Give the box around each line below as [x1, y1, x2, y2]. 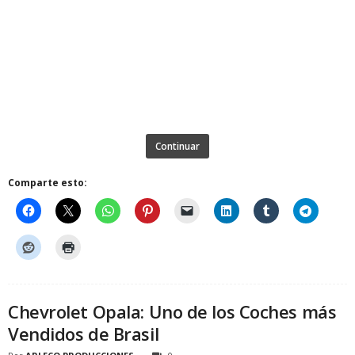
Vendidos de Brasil [8, 321, 159, 345]
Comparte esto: [8, 175, 87, 189]
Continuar [155, 139, 200, 153]
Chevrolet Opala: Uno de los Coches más [8, 299, 337, 323]
